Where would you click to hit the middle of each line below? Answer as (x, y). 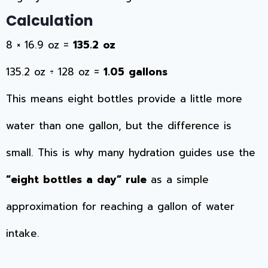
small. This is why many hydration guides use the (131, 153)
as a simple (178, 180)
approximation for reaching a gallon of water (120, 207)
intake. (23, 234)
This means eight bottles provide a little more (124, 99)
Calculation (50, 21)
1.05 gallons (135, 72)
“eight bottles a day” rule (76, 180)
